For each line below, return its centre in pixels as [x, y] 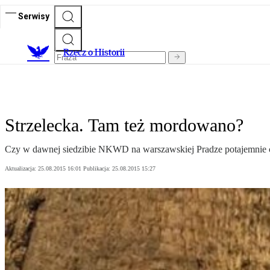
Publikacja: [98, 169]
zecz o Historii [97, 52]
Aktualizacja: [21, 169]
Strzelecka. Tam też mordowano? [124, 125]
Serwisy [34, 16]
